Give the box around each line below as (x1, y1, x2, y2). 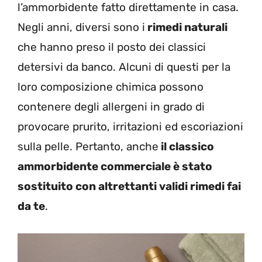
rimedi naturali (145, 20, 227, 35)
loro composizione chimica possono (18, 80, 204, 94)
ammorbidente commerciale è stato (18, 160, 212, 174)
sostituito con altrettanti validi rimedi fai (18, 180, 241, 194)
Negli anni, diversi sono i (18, 20, 145, 35)
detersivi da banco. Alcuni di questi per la (18, 60, 230, 74)
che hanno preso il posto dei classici (18, 40, 206, 54)
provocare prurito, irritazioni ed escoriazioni (18, 120, 243, 134)
